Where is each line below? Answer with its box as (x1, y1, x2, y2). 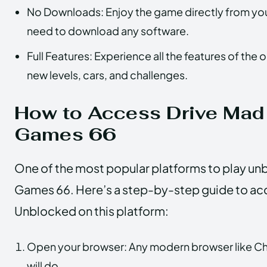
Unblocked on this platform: (14, 203, 169, 218)
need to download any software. (27, 23, 189, 38)
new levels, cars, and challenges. (27, 67, 188, 82)
